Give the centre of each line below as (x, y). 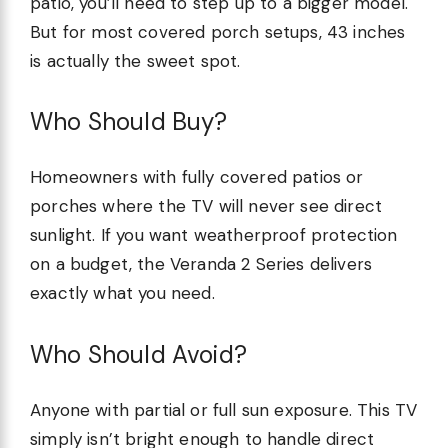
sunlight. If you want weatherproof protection (214, 235)
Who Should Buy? (129, 122)
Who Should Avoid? (138, 354)
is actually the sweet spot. (135, 60)
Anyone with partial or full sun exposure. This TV (224, 409)
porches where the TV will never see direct (206, 206)
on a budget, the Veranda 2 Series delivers (201, 264)
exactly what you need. (122, 293)
